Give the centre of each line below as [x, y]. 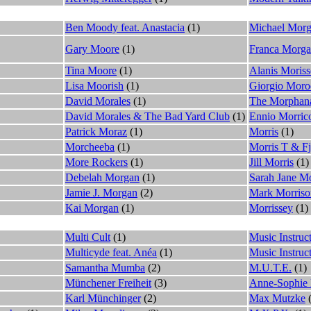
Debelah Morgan [102, 177]
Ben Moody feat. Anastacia [125, 27]
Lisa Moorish [94, 85]
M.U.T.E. [270, 267]
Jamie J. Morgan [101, 192]
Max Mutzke [277, 298]
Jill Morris [271, 162]
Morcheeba [90, 146]
